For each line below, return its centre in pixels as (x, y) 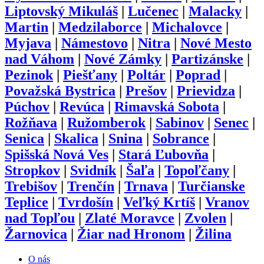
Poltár (146, 75)
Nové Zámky (123, 59)
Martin (27, 27)
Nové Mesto (216, 43)
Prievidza (206, 91)
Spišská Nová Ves (57, 155)
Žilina (213, 234)
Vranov (227, 202)
